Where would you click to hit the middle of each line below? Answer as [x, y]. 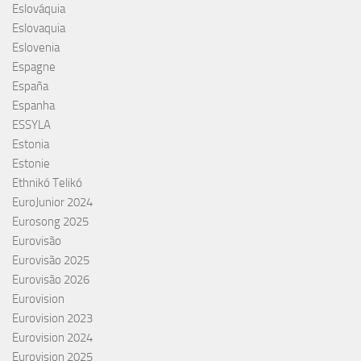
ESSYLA [31, 124]
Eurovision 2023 [52, 318]
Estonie [31, 163]
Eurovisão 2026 [51, 279]
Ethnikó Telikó [47, 183]
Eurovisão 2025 [51, 260]
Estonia [31, 144]
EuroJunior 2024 [52, 202]
